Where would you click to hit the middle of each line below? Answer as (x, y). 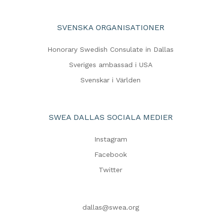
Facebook (110, 155)
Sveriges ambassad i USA (110, 65)
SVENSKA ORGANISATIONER (110, 28)
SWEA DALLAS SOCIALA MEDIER (110, 117)
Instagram (110, 139)
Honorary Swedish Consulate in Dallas (110, 50)
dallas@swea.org (110, 207)
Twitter (110, 170)
